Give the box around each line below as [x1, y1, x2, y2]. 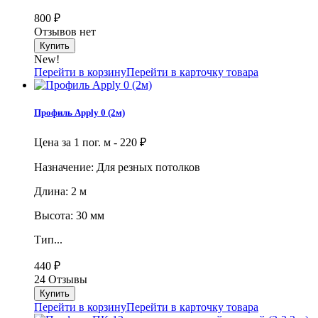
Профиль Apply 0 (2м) [34, 107, 125, 119]
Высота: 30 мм [34, 209, 104, 222]
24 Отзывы [34, 273, 87, 286]
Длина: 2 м [34, 185, 87, 198]
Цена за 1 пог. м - [34, 136, 120, 149]
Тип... [34, 234, 62, 246]
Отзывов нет [34, 26, 96, 38]
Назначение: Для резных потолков [34, 161, 200, 174]
